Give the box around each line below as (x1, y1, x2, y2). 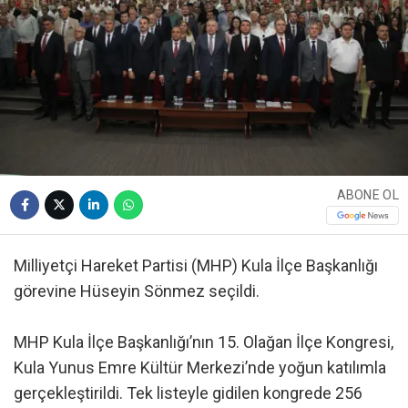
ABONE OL (336, 187, 399, 202)
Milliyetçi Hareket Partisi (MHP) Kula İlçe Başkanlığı (14, 256, 378, 276)
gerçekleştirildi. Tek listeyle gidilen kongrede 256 (14, 383, 362, 403)
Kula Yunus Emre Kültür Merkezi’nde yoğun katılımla (14, 358, 386, 378)
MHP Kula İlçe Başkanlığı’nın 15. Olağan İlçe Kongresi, (14, 332, 393, 352)
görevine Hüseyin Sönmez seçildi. (14, 281, 260, 301)
